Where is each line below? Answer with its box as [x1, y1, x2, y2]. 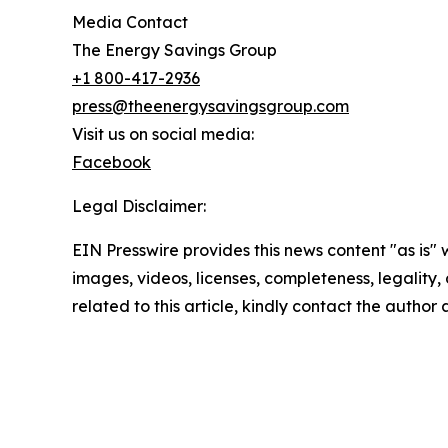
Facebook [72, 152, 151, 173]
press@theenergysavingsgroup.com [72, 96, 349, 117]
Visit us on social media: [72, 124, 254, 145]
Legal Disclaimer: [72, 196, 206, 217]
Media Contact [72, 12, 188, 33]
